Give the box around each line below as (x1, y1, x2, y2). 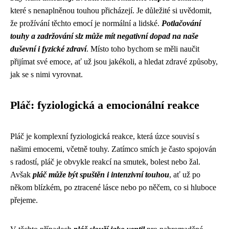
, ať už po (169, 170, 200, 179)
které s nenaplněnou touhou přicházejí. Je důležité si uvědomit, (10, 6, 212, 15)
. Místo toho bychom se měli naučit (86, 44, 199, 53)
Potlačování (162, 19, 201, 28)
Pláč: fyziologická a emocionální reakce (10, 99, 199, 111)
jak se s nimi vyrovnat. (10, 70, 83, 79)
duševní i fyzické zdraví (10, 44, 86, 53)
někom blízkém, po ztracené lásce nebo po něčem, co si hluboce (10, 183, 216, 192)
